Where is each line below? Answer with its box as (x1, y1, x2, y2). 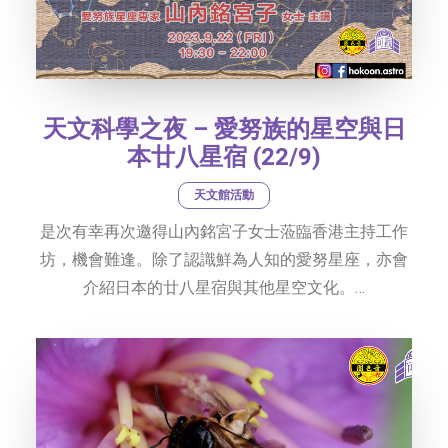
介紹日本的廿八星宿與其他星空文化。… (83, 278, 365, 298)
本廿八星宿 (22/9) (127, 143, 321, 172)
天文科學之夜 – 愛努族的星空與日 (42, 115, 406, 144)
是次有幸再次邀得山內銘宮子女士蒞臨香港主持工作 (40, 222, 408, 242)
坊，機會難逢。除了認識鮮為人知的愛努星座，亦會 (40, 250, 408, 270)
